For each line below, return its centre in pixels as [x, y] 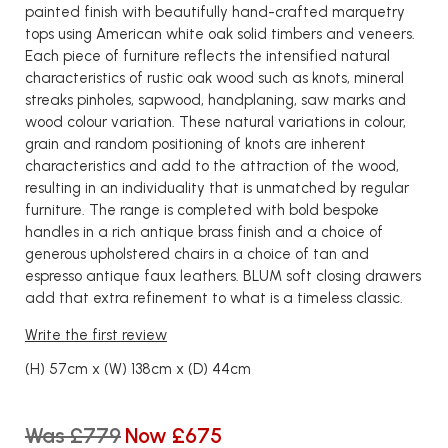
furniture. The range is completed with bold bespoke [202, 210]
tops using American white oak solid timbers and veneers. [220, 34]
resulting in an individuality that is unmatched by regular [217, 188]
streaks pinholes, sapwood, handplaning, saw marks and [215, 100]
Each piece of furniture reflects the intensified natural [207, 56]
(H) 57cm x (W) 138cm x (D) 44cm [138, 369]
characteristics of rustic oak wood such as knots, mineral [214, 78]
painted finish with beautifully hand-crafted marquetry [215, 12]
